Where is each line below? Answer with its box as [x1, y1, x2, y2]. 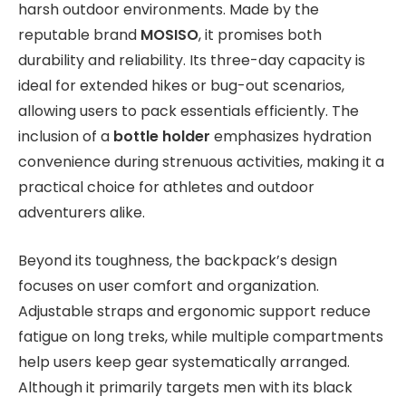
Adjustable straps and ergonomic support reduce [18, 301, 371, 323]
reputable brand [18, 24, 140, 46]
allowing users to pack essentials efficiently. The [18, 101, 359, 122]
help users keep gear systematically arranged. [18, 352, 350, 373]
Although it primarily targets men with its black [18, 377, 353, 399]
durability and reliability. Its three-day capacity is [18, 50, 365, 72]
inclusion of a [18, 126, 113, 148]
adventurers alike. [18, 202, 145, 224]
